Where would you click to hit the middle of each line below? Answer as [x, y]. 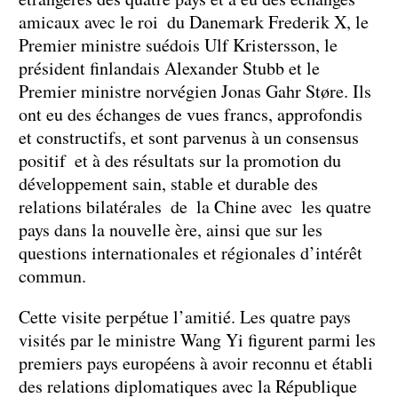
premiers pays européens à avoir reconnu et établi [196, 362]
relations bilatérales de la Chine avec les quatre [195, 206]
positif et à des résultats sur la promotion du [180, 160]
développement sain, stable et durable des [168, 183]
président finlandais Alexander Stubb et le [169, 68]
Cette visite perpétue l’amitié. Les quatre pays [185, 316]
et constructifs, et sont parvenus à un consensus [189, 137]
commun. [52, 275]
